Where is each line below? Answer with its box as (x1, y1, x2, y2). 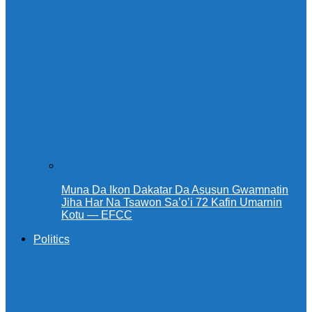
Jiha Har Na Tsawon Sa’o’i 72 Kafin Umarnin (61, 196, 282, 209)
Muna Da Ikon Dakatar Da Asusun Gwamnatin (61, 184, 288, 196)
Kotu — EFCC (61, 209, 132, 221)
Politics (33, 233, 70, 246)
